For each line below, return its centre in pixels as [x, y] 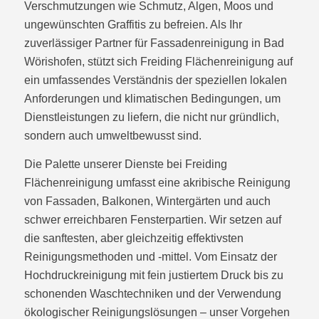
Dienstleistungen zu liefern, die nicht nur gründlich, [151, 117]
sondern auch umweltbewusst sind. [113, 136]
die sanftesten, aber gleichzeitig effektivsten [134, 238]
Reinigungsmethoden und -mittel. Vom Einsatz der [150, 256]
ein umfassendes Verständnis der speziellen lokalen [155, 80]
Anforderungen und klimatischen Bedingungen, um [152, 99]
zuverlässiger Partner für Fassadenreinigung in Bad [154, 43]
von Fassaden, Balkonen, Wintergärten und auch [147, 201]
